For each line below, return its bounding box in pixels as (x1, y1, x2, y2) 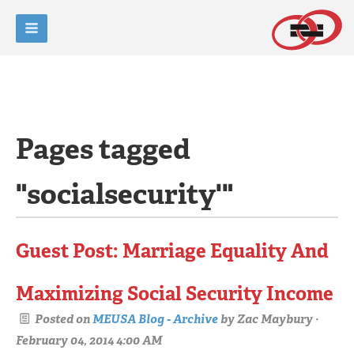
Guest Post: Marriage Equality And (16, 239, 329, 263)
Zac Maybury (237, 311, 313, 327)
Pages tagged (16, 130, 190, 168)
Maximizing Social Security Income (16, 281, 333, 306)
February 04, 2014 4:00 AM (16, 332, 162, 348)
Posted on (32, 311, 92, 327)
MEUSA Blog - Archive (92, 311, 218, 327)
